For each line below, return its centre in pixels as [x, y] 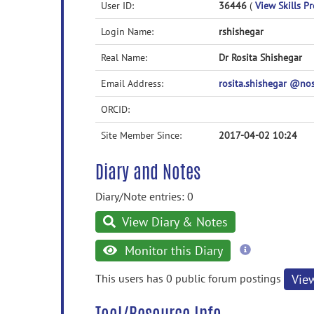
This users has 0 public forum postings [190, 278]
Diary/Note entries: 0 [144, 196]
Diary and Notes [148, 172]
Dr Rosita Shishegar [260, 57]
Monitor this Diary [172, 251]
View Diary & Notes [174, 222]
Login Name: [127, 32]
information [278, 262]
